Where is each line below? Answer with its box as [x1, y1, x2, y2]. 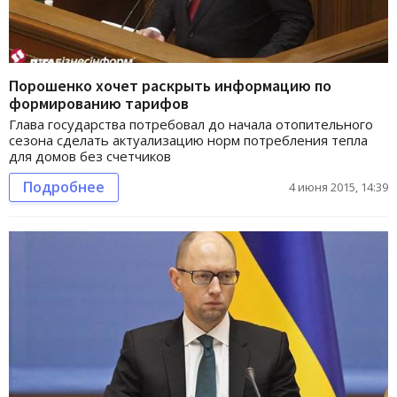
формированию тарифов [9, 92, 189, 113]
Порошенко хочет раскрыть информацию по [9, 74, 331, 96]
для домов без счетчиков [9, 146, 171, 165]
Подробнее [23, 176, 105, 197]
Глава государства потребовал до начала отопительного [9, 114, 373, 133]
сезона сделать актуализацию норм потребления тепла [9, 130, 368, 149]
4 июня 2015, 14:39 [289, 178, 388, 195]
